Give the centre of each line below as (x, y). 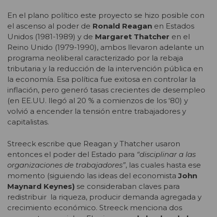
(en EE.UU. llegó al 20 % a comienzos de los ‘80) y (98, 101)
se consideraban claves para (127, 186)
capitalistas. (28, 122)
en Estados (173, 26)
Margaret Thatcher (132, 37)
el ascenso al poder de (50, 26)
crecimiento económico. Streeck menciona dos (95, 207)
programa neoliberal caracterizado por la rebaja (95, 58)
